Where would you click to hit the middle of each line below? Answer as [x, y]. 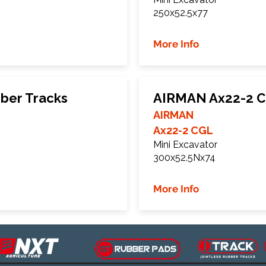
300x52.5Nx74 [184, 158]
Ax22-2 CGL [183, 130]
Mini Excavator [185, 145]
